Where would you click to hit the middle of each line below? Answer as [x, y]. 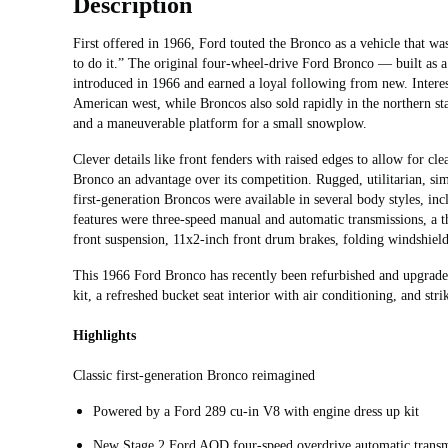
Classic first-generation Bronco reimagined [194, 375]
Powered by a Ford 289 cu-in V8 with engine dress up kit [256, 411]
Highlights [104, 335]
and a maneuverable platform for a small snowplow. [220, 123]
